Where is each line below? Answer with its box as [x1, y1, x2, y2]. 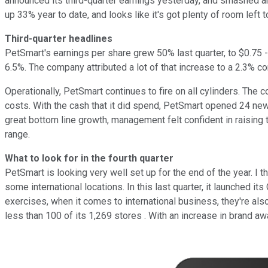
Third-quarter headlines [5, 32, 112, 44]
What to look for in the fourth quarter [5, 152, 173, 164]
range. [5, 128, 30, 140]
